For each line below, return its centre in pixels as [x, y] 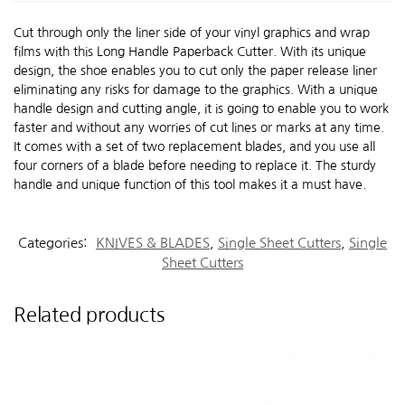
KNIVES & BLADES [153, 243]
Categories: [55, 243]
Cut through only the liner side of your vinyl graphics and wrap [192, 32]
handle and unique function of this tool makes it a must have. [190, 184]
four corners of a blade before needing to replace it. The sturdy [195, 165]
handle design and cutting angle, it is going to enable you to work [201, 108]
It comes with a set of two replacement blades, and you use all [194, 146]
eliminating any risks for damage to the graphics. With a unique [196, 89]
